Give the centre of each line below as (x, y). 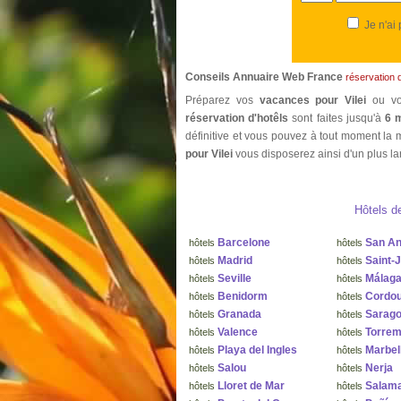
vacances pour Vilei (316, 100)
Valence (238, 332)
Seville (235, 278)
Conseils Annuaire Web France (265, 77)
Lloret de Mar (251, 385)
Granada (239, 314)
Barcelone (244, 242)
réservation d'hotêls (237, 118)
